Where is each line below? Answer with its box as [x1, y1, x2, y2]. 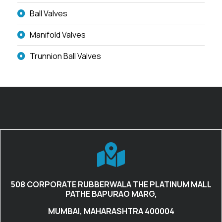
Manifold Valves [30, 29, 86, 41]
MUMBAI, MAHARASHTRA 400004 [48, 206, 174, 217]
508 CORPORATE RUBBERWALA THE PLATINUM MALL [10, 179, 212, 190]
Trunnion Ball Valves [30, 51, 101, 62]
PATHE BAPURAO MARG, [65, 188, 157, 200]
